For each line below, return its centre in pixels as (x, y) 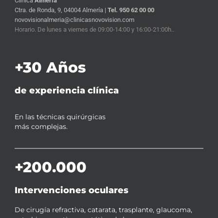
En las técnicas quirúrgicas (60, 117)
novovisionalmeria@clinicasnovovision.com (74, 19)
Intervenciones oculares (72, 190)
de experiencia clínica (67, 90)
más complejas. (41, 126)
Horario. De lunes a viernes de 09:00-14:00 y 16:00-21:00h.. (94, 29)
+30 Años (50, 67)
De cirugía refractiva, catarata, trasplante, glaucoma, (103, 209)
